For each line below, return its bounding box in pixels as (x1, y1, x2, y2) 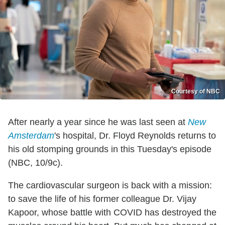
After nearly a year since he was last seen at (8, 117, 188, 128)
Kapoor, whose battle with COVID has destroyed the (8, 207, 216, 218)
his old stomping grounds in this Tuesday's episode (8, 144, 211, 155)
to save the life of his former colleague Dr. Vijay (8, 194, 196, 204)
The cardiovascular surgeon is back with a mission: (8, 180, 212, 191)
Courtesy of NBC (171, 88, 220, 95)
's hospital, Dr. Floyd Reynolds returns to (54, 131, 216, 141)
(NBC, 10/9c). (8, 158, 63, 168)
